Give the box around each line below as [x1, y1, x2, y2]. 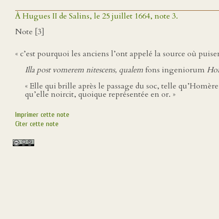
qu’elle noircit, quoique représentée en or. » [25, 89, 175, 100]
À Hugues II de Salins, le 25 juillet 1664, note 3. [15, 11, 178, 22]
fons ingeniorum [145, 65, 205, 75]
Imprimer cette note [15, 110, 69, 119]
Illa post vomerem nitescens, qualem [25, 65, 145, 75]
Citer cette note [15, 120, 59, 128]
